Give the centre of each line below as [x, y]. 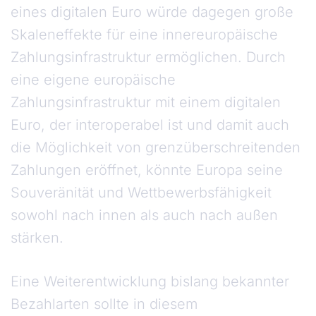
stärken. [37, 238]
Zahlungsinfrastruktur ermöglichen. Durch [148, 57]
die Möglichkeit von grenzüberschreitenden [156, 148]
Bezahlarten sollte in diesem [104, 304]
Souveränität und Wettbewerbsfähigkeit [141, 193]
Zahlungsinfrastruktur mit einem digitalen [146, 103]
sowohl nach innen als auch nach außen [144, 215]
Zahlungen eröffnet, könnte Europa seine [147, 170]
